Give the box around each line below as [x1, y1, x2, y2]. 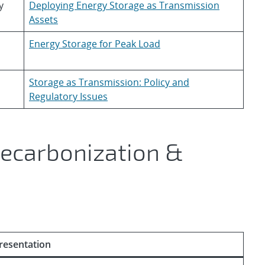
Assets [29, 13, 58, 26]
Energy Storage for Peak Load [29, 37, 160, 50]
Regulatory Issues [29, 90, 108, 103]
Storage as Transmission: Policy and [29, 76, 189, 89]
